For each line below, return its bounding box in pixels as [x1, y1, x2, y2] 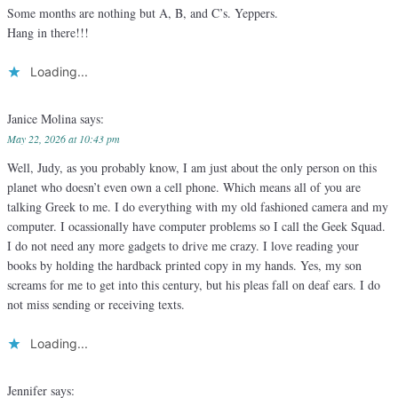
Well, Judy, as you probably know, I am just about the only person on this [7, 159, 377, 177]
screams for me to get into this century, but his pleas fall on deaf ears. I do [7, 276, 380, 294]
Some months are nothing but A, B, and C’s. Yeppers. [7, 4, 278, 22]
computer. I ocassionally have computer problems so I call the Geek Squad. [7, 218, 386, 235]
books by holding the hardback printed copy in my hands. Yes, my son [7, 257, 362, 275]
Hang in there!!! [7, 24, 89, 42]
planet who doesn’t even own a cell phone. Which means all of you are [7, 179, 361, 196]
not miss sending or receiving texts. [7, 296, 185, 314]
